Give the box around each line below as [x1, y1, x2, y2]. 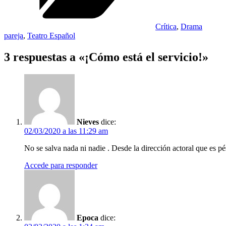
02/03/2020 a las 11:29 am [24, 127, 108, 136]
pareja [4, 31, 23, 40]
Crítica [155, 22, 177, 31]
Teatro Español [27, 31, 75, 40]
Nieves [77, 118, 99, 127]
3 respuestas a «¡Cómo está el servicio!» [4, 50, 208, 64]
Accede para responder [24, 161, 97, 170]
